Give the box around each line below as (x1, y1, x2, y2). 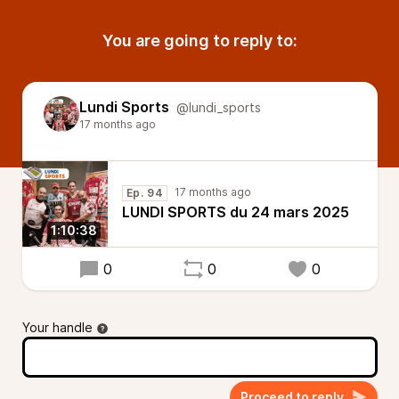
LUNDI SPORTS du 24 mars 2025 (121, 203, 349, 221)
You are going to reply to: (102, 31, 297, 50)
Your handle (21, 320, 93, 335)
